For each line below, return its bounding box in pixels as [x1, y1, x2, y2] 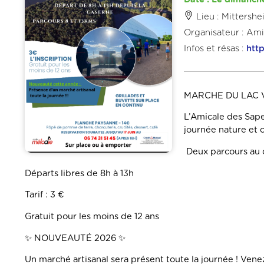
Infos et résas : [184, 44, 246, 53]
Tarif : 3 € [25, 190, 64, 200]
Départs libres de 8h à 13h [25, 169, 134, 178]
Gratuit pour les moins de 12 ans [25, 212, 159, 221]
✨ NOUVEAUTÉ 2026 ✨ [25, 233, 126, 243]
